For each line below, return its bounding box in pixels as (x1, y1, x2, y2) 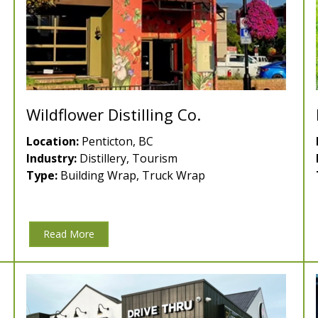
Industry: (26, 150, 77, 167)
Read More (43, 227, 94, 241)
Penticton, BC (79, 133, 153, 150)
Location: (26, 133, 79, 150)
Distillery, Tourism (77, 150, 177, 167)
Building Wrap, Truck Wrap (57, 168, 205, 184)
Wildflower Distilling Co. (26, 104, 201, 126)
